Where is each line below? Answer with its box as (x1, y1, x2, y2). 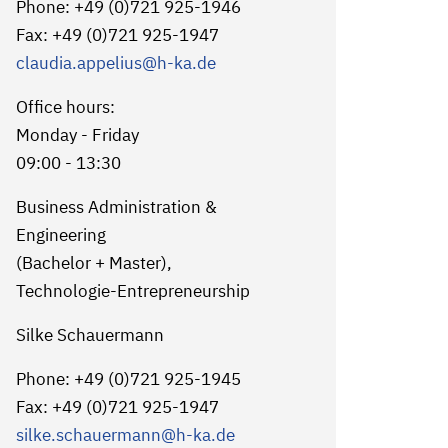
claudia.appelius (15, 52, 142, 74)
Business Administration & (15, 196, 217, 218)
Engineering (15, 224, 106, 246)
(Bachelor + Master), (15, 252, 172, 274)
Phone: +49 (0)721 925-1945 (15, 368, 241, 390)
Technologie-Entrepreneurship (15, 280, 250, 302)
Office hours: (15, 96, 115, 118)
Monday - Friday (15, 124, 139, 146)
